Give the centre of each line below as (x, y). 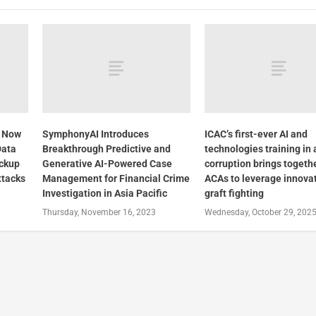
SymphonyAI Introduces (95, 134)
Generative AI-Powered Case (107, 164)
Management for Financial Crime (116, 179)
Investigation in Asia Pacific (104, 194)
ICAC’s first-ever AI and (256, 134)
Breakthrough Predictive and (106, 149)
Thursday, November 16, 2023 (99, 213)
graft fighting (235, 194)
